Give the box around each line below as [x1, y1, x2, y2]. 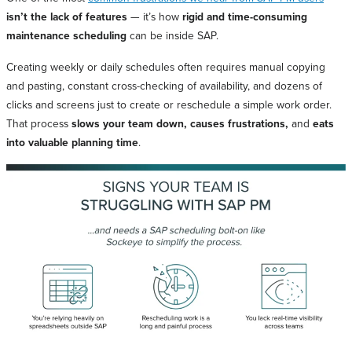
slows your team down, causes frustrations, [71, 115, 288, 132]
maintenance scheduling [6, 27, 126, 44]
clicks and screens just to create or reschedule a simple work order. [6, 97, 332, 112]
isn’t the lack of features [6, 9, 127, 25]
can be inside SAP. [126, 27, 222, 43]
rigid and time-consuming [179, 9, 307, 25]
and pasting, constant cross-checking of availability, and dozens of [6, 78, 322, 93]
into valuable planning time [6, 134, 138, 151]
